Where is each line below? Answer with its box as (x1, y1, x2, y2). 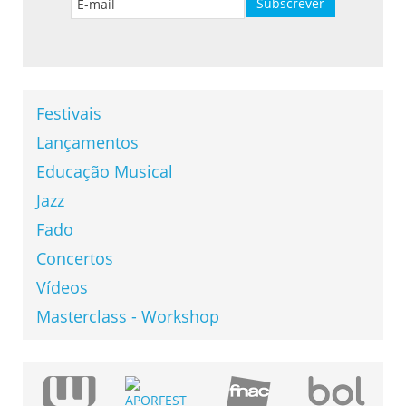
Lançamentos (36, 131, 139, 154)
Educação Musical (36, 160, 173, 183)
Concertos (36, 247, 113, 270)
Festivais (36, 102, 101, 125)
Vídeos (36, 276, 88, 299)
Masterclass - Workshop (36, 305, 219, 328)
